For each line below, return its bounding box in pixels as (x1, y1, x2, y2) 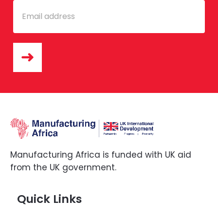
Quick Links (17, 190, 82, 207)
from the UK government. (10, 161, 117, 173)
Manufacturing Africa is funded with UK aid (10, 148, 192, 161)
